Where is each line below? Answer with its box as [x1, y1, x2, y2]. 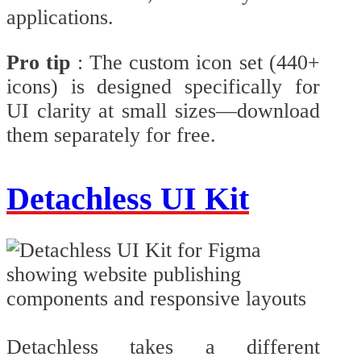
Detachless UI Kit [6, 180, 249, 218]
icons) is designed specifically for [6, 75, 320, 99]
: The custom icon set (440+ [70, 51, 320, 75]
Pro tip [6, 51, 71, 75]
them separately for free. [6, 123, 216, 147]
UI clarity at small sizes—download [6, 99, 320, 123]
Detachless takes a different [6, 334, 320, 359]
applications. [6, 6, 114, 30]
